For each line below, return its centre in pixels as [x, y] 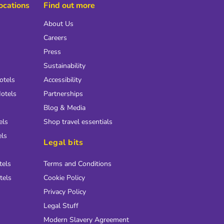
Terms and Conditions [77, 163]
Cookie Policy [64, 177]
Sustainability [64, 65]
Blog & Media [64, 107]
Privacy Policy [65, 191]
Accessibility [62, 79]
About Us [58, 23]
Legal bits [63, 142]
